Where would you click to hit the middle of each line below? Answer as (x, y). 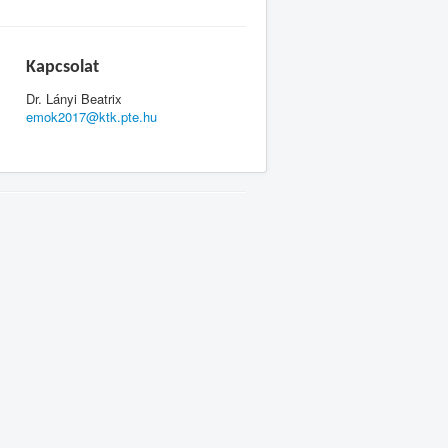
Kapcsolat (62, 68)
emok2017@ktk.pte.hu (91, 117)
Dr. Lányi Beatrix (74, 99)
